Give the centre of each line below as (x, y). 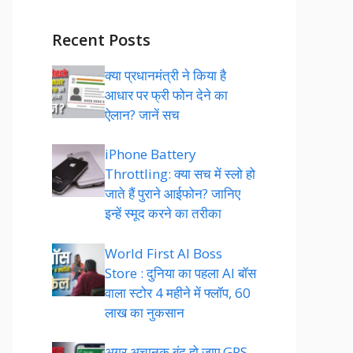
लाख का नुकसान (145, 312)
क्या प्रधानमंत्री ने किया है (165, 75)
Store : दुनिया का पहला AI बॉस (180, 273)
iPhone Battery (150, 154)
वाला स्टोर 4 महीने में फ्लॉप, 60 (178, 292)
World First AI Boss (163, 253)
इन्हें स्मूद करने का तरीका (163, 213)
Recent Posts (101, 39)
